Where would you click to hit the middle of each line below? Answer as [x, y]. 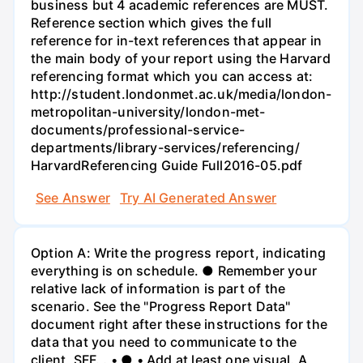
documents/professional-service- [138, 130]
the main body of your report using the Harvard [181, 59]
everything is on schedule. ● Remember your [174, 270]
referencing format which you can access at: [172, 77]
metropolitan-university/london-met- [148, 112]
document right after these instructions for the [179, 324]
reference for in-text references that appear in [176, 41]
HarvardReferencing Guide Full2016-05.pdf [167, 166]
